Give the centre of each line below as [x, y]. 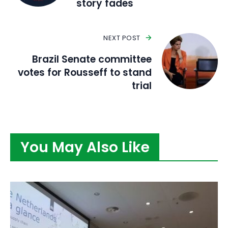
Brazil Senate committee [92, 59]
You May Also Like [85, 147]
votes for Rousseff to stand [85, 72]
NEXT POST [122, 38]
